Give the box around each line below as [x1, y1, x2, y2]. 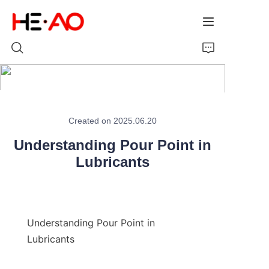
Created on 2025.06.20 [68, 116, 157, 126]
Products [17, 122, 55, 133]
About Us [17, 154, 56, 165]
